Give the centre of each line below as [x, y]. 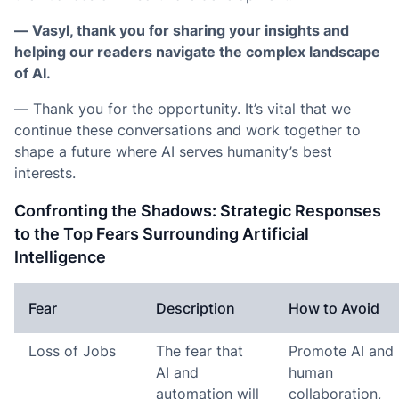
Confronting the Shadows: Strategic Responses [198, 210]
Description [195, 308]
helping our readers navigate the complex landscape [197, 52]
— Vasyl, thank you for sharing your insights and [182, 30]
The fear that [199, 350]
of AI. [33, 73]
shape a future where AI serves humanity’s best [173, 151]
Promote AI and [341, 350]
